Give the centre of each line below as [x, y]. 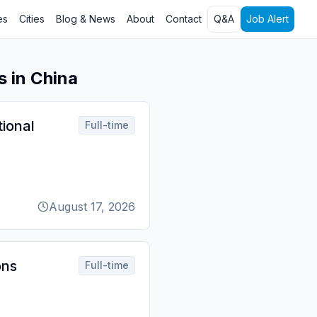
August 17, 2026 [92, 207]
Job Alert [267, 19]
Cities [32, 19]
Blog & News [86, 19]
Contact [184, 19]
